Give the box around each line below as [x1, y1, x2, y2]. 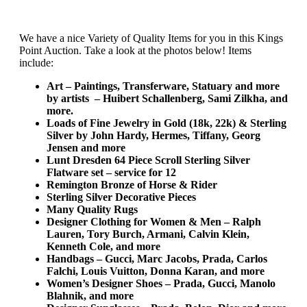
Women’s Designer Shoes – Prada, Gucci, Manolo [47, 278, 275, 290]
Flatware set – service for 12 [47, 167, 176, 179]
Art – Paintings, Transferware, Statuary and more [47, 80, 280, 93]
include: [19, 57, 53, 69]
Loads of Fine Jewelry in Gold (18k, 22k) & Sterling [47, 117, 286, 130]
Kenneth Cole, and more [47, 241, 160, 253]
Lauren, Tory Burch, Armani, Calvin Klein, [47, 228, 249, 241]
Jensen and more [47, 142, 125, 154]
